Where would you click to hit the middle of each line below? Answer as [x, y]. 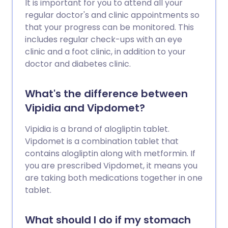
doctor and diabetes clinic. [78, 64]
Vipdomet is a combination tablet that [102, 141]
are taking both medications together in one [114, 178]
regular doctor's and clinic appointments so [112, 15]
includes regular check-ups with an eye [104, 39]
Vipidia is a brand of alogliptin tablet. [97, 129]
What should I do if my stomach [108, 220]
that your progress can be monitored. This [109, 27]
